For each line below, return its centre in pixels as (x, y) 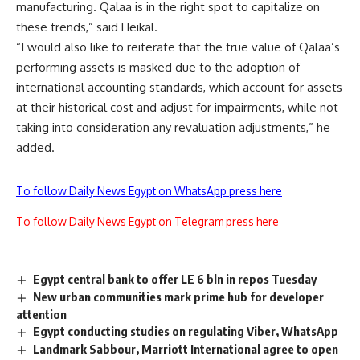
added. (35, 148)
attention (41, 314)
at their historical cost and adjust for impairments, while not (177, 108)
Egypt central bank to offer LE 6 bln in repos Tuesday (175, 279)
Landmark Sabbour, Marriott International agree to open (186, 348)
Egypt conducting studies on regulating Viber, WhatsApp (186, 331)
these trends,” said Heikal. (87, 27)
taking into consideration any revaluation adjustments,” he (173, 128)
